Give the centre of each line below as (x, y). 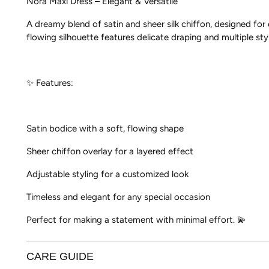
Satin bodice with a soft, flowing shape (105, 129)
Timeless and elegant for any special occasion (119, 197)
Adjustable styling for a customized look (108, 174)
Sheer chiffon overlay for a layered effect (110, 152)
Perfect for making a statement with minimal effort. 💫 (137, 220)
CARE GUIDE (60, 257)
